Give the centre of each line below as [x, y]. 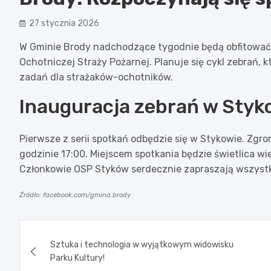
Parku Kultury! [77, 258]
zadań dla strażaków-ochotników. [96, 77]
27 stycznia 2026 [64, 23]
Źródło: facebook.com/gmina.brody [75, 195]
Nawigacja [66, 231]
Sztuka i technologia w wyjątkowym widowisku [142, 244]
